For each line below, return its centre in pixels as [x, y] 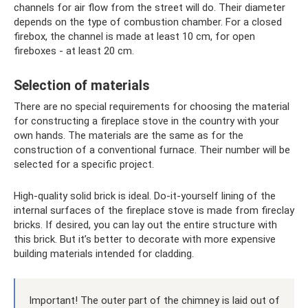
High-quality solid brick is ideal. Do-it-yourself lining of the [145, 196]
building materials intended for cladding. [104, 253]
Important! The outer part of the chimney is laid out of [154, 300]
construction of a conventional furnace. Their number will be [152, 150]
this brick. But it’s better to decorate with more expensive [145, 239]
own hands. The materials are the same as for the [129, 135]
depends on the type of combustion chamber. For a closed [148, 22]
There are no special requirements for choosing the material [152, 106]
